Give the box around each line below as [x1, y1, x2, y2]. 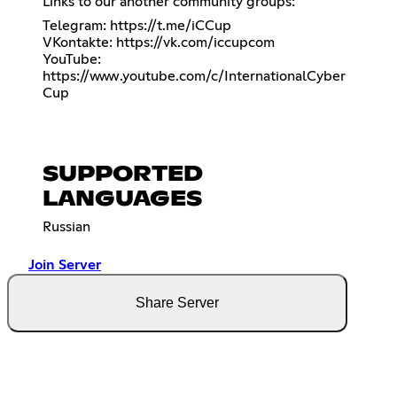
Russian [43, 219, 90, 234]
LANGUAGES [43, 188, 202, 210]
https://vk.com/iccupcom [116, 35, 275, 51]
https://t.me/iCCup [110, 19, 231, 34]
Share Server [136, 294, 219, 310]
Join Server [28, 257, 101, 272]
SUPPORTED [43, 163, 203, 185]
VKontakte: [43, 35, 116, 51]
